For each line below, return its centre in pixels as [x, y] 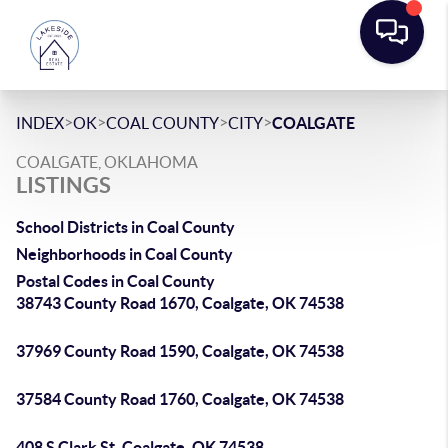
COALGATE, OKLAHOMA [107, 162]
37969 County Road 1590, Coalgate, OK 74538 [180, 351]
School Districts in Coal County [125, 227]
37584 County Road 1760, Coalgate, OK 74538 [180, 399]
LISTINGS [63, 184]
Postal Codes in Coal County [115, 281]
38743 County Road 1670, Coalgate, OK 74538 [180, 303]
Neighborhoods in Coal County [124, 254]
